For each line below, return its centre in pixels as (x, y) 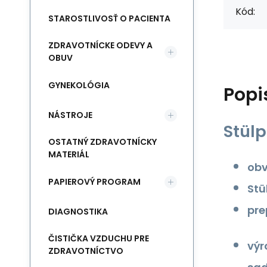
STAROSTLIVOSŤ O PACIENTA (109, 18)
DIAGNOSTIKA (78, 211)
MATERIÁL (69, 154)
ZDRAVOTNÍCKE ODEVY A (100, 45)
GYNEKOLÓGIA (79, 85)
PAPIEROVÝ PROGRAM (94, 181)
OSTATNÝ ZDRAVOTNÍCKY (103, 142)
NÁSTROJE (70, 115)
